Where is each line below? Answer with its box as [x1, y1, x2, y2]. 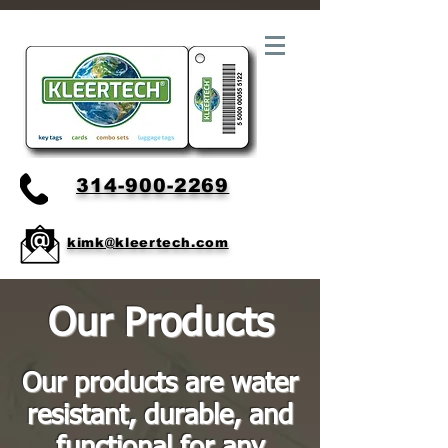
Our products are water [22, 371, 298, 398]
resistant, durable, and [27, 403, 293, 430]
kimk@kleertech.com [67, 235, 229, 250]
